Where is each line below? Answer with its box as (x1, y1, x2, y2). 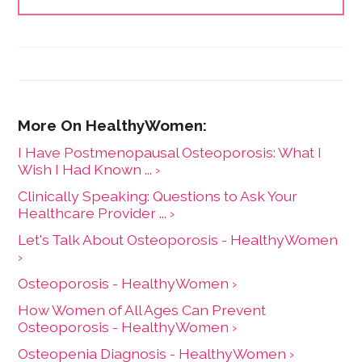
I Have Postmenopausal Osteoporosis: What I (18, 144, 322, 162)
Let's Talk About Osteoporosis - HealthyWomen (18, 231, 339, 249)
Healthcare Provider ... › (18, 204, 175, 222)
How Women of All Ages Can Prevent (18, 301, 267, 319)
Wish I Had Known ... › (18, 161, 161, 179)
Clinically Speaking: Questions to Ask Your (18, 187, 298, 205)
